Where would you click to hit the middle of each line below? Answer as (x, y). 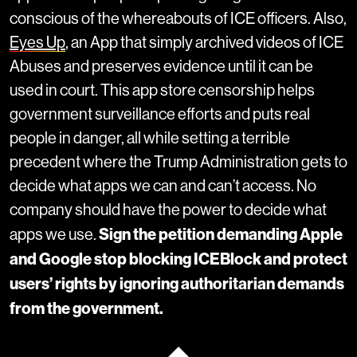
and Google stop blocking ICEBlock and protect (178, 259)
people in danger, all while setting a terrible (150, 139)
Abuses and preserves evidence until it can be (161, 67)
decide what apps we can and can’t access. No (163, 186)
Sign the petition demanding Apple (221, 235)
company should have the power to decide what (168, 210)
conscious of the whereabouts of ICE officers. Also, (178, 19)
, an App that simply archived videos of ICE (204, 43)
